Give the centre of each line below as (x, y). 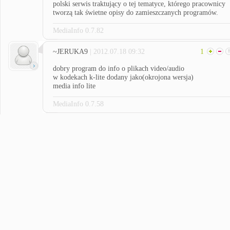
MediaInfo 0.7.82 (78, 31)
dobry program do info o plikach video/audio (119, 69)
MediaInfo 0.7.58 (78, 104)
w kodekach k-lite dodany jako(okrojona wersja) (123, 77)
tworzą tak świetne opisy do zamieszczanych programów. (136, 13)
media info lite (74, 86)
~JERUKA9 (71, 52)
